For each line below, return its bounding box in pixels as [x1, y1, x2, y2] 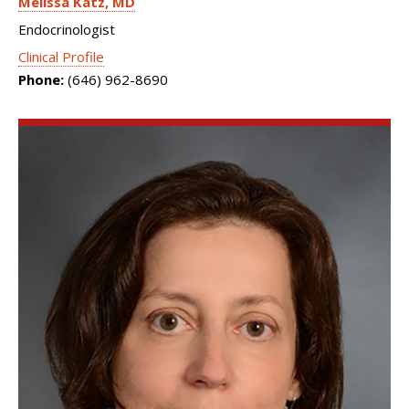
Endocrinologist [18, 19, 115, 38]
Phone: [18, 69, 64, 89]
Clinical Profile [18, 47, 104, 66]
